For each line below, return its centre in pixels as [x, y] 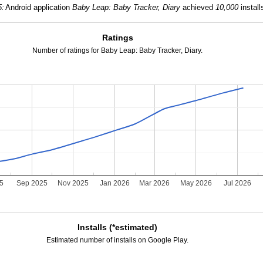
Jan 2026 [114, 183]
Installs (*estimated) [118, 227]
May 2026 [196, 183]
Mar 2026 [155, 183]
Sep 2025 [32, 183]
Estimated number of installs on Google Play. [118, 240]
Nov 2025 [73, 183]
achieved [198, 7]
